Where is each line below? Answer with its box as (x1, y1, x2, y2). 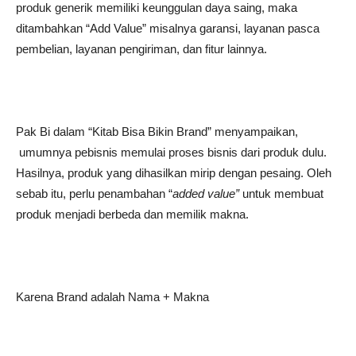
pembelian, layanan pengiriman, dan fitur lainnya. (16, 42, 267, 56)
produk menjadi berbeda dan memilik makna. (16, 207, 249, 221)
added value (172, 187, 235, 200)
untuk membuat (242, 187, 323, 200)
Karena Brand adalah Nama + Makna (16, 290, 209, 304)
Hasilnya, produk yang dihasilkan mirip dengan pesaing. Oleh (16, 166, 331, 180)
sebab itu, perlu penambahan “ (16, 187, 172, 200)
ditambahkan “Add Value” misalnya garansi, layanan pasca (16, 21, 319, 35)
